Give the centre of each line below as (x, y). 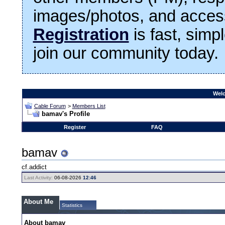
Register (75, 127)
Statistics (72, 205)
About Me (39, 201)
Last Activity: (39, 177)
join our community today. (126, 53)
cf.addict (34, 167)
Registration (81, 34)
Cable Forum (50, 106)
